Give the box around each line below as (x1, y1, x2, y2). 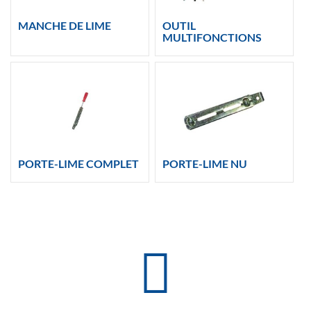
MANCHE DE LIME (17, 18, 111, 32)
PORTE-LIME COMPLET (17, 157, 139, 171)
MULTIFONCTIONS (162, 30, 262, 44)
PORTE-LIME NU (162, 157, 248, 171)
